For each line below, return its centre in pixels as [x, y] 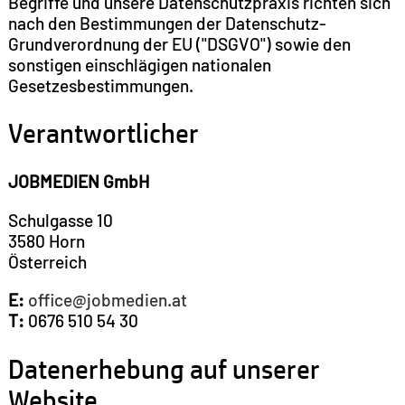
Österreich [47, 261]
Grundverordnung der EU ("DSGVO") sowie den [179, 43]
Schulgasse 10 [60, 220]
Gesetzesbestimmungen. [100, 85]
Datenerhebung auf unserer [164, 368]
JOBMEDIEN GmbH [78, 182]
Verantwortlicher [103, 133]
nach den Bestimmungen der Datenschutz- [167, 23]
